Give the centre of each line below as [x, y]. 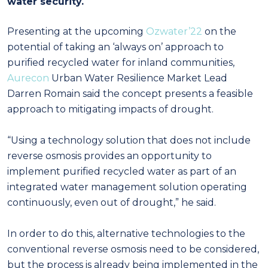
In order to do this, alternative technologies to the [126, 233]
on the [219, 31]
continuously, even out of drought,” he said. [112, 202]
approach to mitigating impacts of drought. [110, 109]
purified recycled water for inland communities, [121, 62]
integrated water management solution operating [127, 187]
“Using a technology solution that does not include [129, 140]
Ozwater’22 [174, 31]
